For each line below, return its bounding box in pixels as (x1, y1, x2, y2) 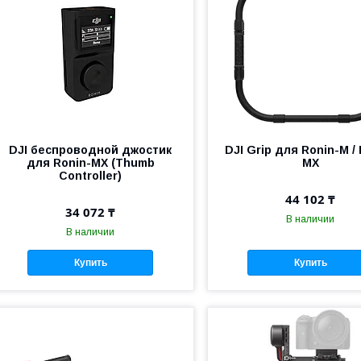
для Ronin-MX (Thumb (26, 156, 155, 169)
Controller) (59, 168, 122, 182)
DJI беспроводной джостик (9, 143, 172, 156)
